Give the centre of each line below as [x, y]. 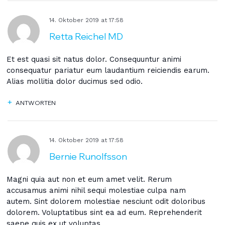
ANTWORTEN [36, 103]
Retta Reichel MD [86, 36]
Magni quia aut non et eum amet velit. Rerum [89, 179]
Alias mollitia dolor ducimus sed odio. [75, 81]
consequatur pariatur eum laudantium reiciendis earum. [108, 70]
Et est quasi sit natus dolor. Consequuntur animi [94, 59]
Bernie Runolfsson [88, 156]
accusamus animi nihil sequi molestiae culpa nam [96, 190]
